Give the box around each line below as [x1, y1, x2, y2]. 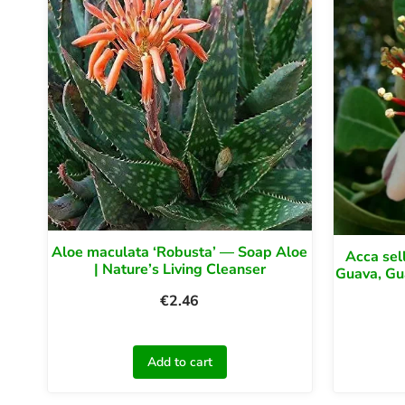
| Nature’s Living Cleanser [93, 259, 266, 280]
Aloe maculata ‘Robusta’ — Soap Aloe [52, 242, 308, 263]
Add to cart [146, 353, 212, 371]
